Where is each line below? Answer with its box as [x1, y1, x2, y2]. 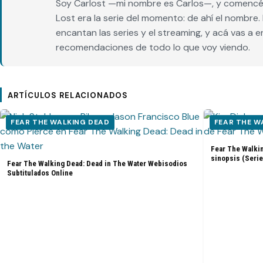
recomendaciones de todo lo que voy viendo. [56, 41, 250, 54]
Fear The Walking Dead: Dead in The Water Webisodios [7, 159, 187, 168]
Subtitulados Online [7, 168, 73, 178]
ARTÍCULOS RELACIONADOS [8, 90, 128, 101]
